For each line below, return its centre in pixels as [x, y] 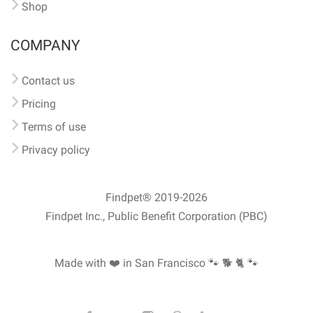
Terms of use [54, 127]
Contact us [48, 81]
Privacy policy [56, 150]
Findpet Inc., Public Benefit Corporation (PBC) [156, 216]
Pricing [39, 104]
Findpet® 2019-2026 [156, 197]
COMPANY [45, 45]
